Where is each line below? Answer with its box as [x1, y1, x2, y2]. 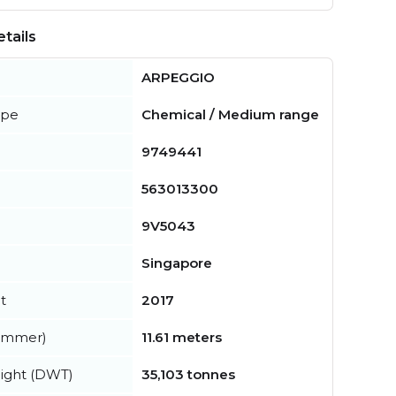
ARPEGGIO [141, 69, 215, 87]
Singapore [141, 255, 212, 272]
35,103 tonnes [141, 366, 235, 384]
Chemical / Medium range [141, 106, 319, 124]
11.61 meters [141, 329, 222, 346]
